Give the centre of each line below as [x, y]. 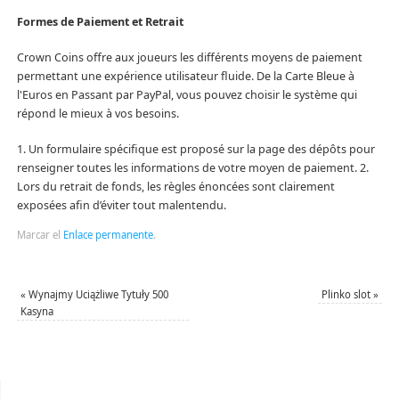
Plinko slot [348, 294]
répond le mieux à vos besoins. [98, 114]
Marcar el [40, 234]
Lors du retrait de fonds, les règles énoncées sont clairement [175, 187]
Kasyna [37, 311]
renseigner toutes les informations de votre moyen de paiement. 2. [192, 168]
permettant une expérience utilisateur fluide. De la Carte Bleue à [185, 77]
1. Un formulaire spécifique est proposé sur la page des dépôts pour [195, 150]
